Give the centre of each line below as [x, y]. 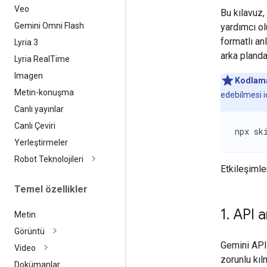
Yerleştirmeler [41, 142]
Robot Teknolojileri [49, 159]
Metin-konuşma [44, 92]
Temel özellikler [51, 189]
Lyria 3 [26, 42]
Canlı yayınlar [39, 109]
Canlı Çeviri [35, 125]
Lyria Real [32, 59]
